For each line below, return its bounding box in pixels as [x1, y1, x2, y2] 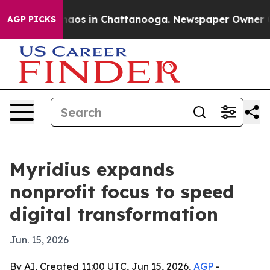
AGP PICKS [7, 14, 56, 25]
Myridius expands [10, 158, 174, 181]
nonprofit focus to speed [10, 180, 234, 203]
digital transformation [10, 202, 218, 225]
